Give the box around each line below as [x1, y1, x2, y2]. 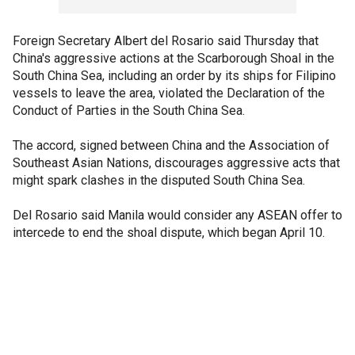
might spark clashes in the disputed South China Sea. [13, 173, 305, 188]
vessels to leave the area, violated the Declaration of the [13, 86, 325, 101]
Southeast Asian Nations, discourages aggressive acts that [13, 155, 340, 170]
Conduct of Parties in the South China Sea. [13, 103, 245, 118]
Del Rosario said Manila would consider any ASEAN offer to [13, 208, 342, 223]
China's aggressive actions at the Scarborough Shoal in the [13, 51, 334, 66]
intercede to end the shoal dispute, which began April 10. [13, 225, 325, 240]
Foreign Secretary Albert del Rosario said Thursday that [13, 33, 319, 48]
